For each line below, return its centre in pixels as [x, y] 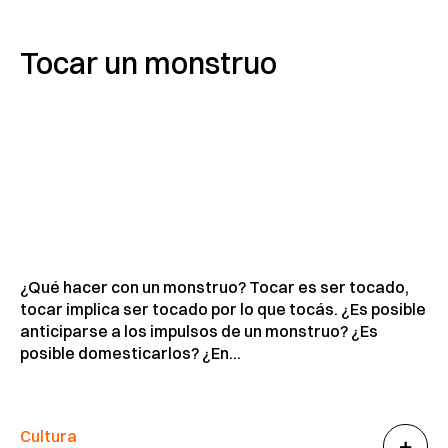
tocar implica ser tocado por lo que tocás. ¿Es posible [223, 309]
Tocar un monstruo [148, 64]
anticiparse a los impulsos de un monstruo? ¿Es [199, 331]
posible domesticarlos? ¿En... [130, 353]
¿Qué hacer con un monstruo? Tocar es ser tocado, [214, 287]
